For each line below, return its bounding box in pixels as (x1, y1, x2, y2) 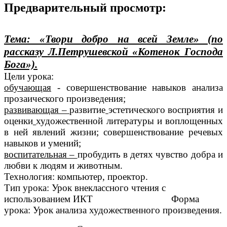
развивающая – (4, 104, 70, 116)
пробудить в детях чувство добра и (77, 149, 223, 160)
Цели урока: (4, 71, 54, 82)
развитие (69, 104, 106, 116)
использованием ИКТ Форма (4, 194, 199, 205)
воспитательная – (4, 149, 78, 160)
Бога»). (4, 58, 37, 71)
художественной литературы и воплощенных (36, 116, 223, 127)
